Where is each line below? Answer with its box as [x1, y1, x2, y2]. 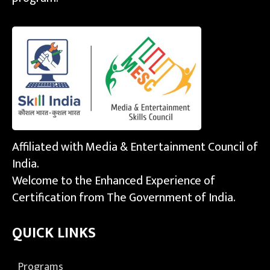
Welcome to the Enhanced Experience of [12, 170, 215, 191]
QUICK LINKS [12, 221, 96, 246]
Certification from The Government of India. [12, 187, 236, 208]
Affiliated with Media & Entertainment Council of [12, 136, 258, 157]
